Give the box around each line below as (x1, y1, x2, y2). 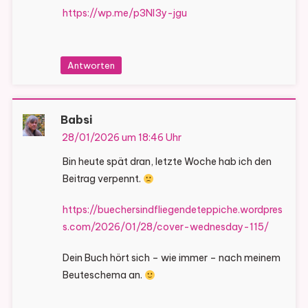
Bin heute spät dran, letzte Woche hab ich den (62, 155, 272, 168)
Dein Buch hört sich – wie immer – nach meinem (62, 252, 280, 265)
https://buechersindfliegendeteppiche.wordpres (62, 203, 283, 217)
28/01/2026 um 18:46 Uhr (61, 131, 181, 144)
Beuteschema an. (62, 269, 144, 282)
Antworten (67, 60, 115, 71)
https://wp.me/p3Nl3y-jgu (62, 7, 187, 20)
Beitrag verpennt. (62, 173, 143, 186)
